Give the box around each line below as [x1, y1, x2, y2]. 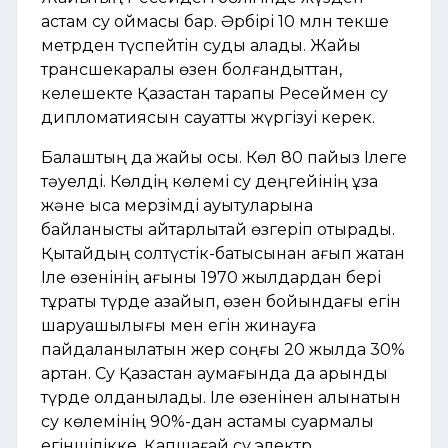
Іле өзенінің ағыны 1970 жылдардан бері [41, 267, 381, 287]
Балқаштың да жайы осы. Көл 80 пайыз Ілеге [41, 147, 407, 167]
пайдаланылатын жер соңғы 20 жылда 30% [41, 339, 405, 359]
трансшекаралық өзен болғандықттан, [41, 59, 342, 79]
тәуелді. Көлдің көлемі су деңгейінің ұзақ [41, 171, 378, 191]
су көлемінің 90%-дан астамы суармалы [41, 411, 374, 431]
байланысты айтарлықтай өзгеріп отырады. [41, 219, 395, 239]
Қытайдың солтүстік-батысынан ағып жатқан [41, 243, 405, 263]
